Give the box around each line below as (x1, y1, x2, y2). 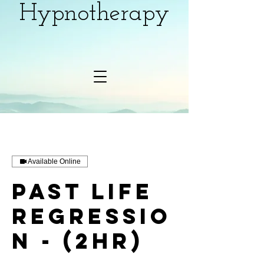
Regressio (12, 203, 171, 230)
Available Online (28, 157, 81, 166)
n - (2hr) (12, 227, 144, 255)
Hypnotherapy (19, 1, 169, 27)
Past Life (12, 178, 153, 205)
